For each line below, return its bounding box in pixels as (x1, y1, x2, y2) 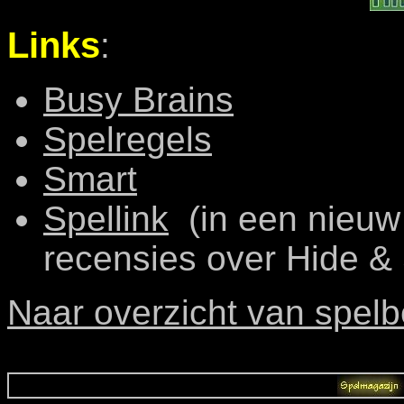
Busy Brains (43, 80, 234, 119)
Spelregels (43, 120, 212, 159)
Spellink (43, 199, 169, 238)
